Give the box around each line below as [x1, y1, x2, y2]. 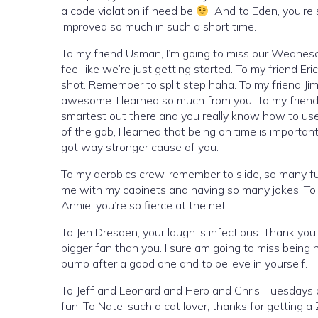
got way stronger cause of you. [61, 140, 219, 154]
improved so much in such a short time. [61, 19, 256, 33]
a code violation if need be [61, 4, 196, 18]
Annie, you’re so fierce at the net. [61, 198, 228, 212]
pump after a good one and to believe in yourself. [61, 256, 307, 270]
